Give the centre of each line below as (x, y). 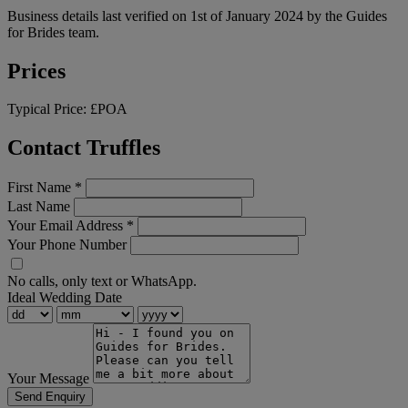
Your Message (48, 379)
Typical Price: (49, 109)
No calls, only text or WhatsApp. (102, 281)
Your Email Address (67, 226)
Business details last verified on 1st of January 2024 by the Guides (197, 15)
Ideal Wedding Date (65, 298)
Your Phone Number (67, 245)
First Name (41, 188)
